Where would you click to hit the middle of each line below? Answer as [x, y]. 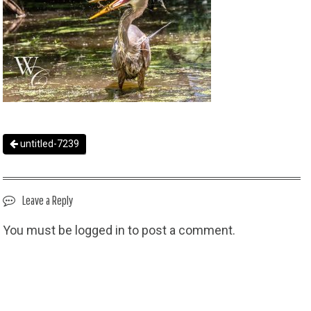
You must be [39, 230]
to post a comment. [180, 230]
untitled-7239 [49, 144]
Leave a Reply [48, 200]
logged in [100, 230]
